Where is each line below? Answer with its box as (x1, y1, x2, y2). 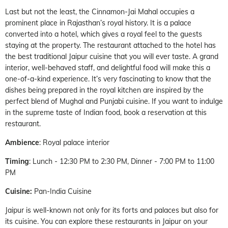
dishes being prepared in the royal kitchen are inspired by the (5, 85, 204, 95)
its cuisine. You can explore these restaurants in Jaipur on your (5, 216, 208, 226)
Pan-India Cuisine (34, 186, 92, 196)
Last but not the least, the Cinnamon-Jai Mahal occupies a (5, 7, 194, 16)
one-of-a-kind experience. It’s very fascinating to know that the (5, 74, 211, 83)
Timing (5, 156, 29, 166)
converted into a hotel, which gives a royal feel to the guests (5, 29, 202, 39)
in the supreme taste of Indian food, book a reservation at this (5, 107, 207, 117)
